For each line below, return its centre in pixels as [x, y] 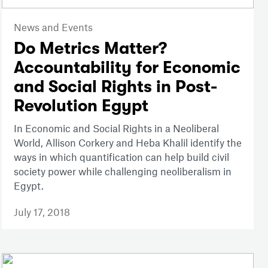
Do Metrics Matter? [90, 48]
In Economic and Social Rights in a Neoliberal [116, 128]
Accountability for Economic [127, 67]
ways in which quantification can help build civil [121, 156]
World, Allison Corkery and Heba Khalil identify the [127, 142]
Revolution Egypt [81, 106]
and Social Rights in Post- [115, 86]
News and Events [53, 27]
